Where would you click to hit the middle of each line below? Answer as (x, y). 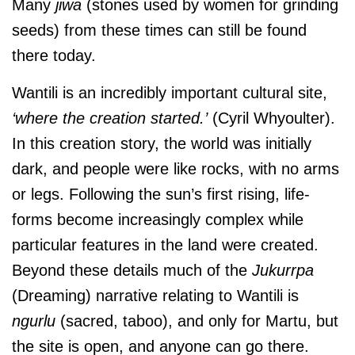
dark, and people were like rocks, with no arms (176, 169)
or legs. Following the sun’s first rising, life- (161, 195)
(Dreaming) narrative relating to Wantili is (155, 296)
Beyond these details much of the (132, 271)
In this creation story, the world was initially (162, 144)
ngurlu (34, 321)
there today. (56, 56)
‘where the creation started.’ (110, 118)
